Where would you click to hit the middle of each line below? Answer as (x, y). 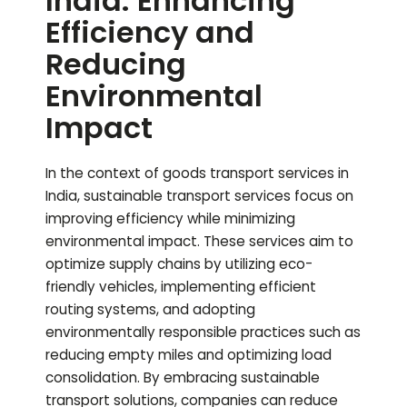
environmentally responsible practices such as (203, 333)
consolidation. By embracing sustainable (183, 378)
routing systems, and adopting (150, 310)
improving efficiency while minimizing (170, 219)
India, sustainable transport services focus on (199, 196)
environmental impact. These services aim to (199, 242)
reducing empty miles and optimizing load (189, 355)
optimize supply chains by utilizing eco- (179, 264)
